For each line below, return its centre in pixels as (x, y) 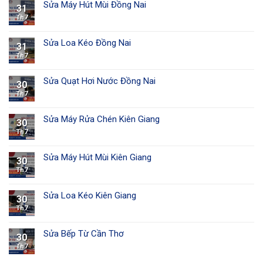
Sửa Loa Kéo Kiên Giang (90, 196)
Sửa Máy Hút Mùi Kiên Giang (97, 158)
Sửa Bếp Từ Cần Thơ (84, 234)
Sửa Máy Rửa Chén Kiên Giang (102, 119)
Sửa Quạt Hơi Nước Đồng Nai (100, 81)
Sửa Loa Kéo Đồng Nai (87, 43)
